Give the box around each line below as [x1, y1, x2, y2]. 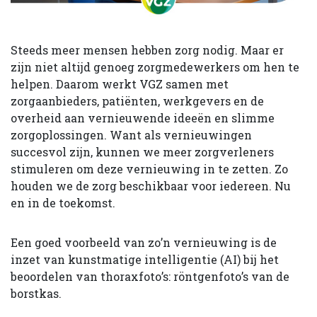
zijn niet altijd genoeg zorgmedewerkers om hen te [11, 59, 299, 74]
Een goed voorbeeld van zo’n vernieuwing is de [11, 234, 277, 250]
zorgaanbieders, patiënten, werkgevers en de [11, 93, 264, 108]
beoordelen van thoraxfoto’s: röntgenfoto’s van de [11, 268, 289, 284]
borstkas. [11, 285, 62, 301]
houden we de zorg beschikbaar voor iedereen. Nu [11, 178, 291, 193]
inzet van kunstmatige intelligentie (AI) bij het [11, 251, 279, 267]
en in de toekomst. [11, 195, 115, 210]
